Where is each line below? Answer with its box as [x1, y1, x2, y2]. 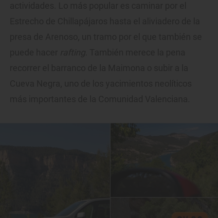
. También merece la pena [85, 47, 185, 58]
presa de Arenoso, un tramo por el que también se [10, 32, 202, 42]
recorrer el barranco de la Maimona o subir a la [10, 63, 188, 73]
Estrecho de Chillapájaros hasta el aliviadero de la [10, 16, 200, 27]
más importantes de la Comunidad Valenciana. [10, 94, 190, 105]
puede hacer [10, 47, 60, 58]
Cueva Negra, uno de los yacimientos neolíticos [10, 78, 192, 89]
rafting [60, 47, 85, 58]
